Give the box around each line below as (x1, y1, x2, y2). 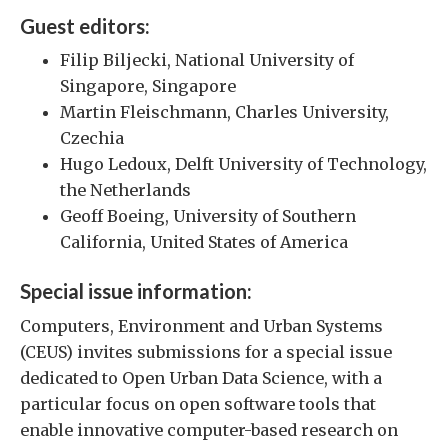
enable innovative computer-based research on (20, 419, 398, 440)
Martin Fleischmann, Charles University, (60, 102, 389, 123)
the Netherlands (60, 180, 191, 201)
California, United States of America (60, 232, 348, 253)
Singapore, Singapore (60, 76, 236, 97)
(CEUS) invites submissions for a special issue (20, 341, 392, 362)
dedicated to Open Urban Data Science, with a (20, 367, 382, 388)
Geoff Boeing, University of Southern (60, 206, 356, 227)
